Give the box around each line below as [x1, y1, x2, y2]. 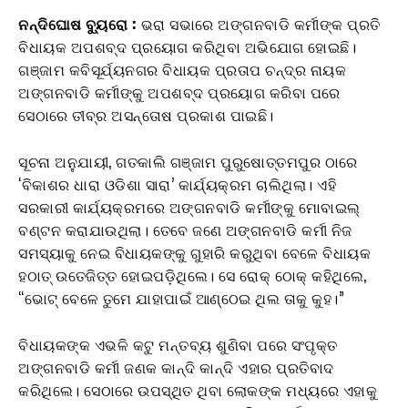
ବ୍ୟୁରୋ [86, 12, 127, 35]
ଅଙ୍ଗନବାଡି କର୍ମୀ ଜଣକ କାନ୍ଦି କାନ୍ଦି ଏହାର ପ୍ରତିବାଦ [18, 355, 334, 378]
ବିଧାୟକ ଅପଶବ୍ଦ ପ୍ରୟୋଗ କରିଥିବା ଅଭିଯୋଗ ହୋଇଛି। [18, 35, 356, 57]
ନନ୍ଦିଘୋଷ [18, 12, 82, 35]
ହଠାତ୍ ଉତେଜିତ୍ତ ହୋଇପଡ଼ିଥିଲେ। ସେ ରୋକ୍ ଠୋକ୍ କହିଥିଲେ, [18, 263, 367, 286]
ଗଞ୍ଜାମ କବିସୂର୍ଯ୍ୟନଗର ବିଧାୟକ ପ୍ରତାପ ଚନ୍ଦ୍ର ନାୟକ [18, 57, 346, 80]
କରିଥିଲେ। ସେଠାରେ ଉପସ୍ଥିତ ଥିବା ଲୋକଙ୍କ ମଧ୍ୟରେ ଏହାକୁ [18, 378, 377, 401]
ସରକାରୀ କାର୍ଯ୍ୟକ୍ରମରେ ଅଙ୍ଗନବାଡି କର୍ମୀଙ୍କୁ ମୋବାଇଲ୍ [18, 195, 361, 218]
